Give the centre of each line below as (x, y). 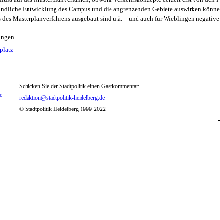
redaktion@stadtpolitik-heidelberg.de (62, 98)
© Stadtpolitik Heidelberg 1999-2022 (63, 109)
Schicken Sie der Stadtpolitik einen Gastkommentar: (80, 86)
